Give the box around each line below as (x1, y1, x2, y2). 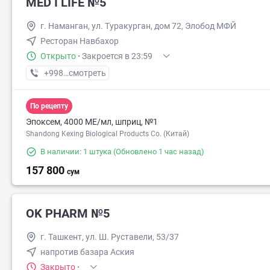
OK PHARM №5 (26, 206, 110, 221)
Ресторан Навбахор (40, 36, 119, 46)
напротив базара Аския (40, 247, 134, 257)
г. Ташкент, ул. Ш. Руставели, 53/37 (40, 232, 179, 242)
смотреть (69, 68, 106, 78)
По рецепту (30, 102, 68, 110)
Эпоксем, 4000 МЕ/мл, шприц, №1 (26, 117, 158, 127)
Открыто (40, 51, 76, 61)
